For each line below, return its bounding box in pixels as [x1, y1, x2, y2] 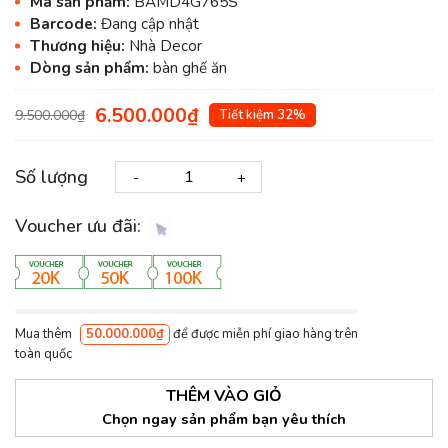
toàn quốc [15, 345, 72, 364]
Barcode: [30, 14, 101, 35]
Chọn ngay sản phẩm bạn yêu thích [102, 409, 346, 430]
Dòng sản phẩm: [30, 58, 153, 79]
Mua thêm [15, 325, 75, 344]
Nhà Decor [129, 36, 202, 57]
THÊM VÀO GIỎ [166, 385, 282, 408]
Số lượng [15, 164, 88, 189]
